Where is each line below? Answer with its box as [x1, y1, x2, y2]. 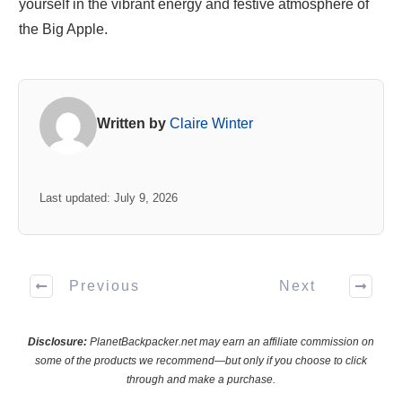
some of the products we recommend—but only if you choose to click [35, 354, 367, 367]
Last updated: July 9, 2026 [39, 191, 178, 205]
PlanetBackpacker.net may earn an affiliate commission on [87, 335, 374, 348]
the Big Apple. [19, 22, 108, 37]
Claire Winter [169, 115, 253, 131]
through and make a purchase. [127, 372, 275, 386]
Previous [69, 278, 140, 294]
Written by [96, 115, 170, 131]
